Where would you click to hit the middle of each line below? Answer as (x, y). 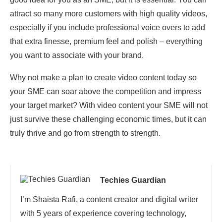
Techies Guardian (133, 180)
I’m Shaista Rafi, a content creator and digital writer (109, 200)
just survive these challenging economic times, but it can (108, 119)
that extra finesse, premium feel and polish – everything (106, 42)
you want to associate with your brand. (77, 55)
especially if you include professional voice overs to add (108, 28)
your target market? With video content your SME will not (109, 106)
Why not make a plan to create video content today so (103, 78)
